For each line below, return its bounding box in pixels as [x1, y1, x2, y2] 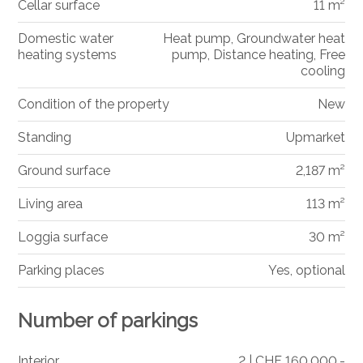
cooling [300, 62, 345, 79]
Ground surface [18, 162, 111, 178]
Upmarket [285, 129, 345, 145]
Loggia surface [18, 228, 109, 245]
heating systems [18, 46, 117, 62]
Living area [18, 195, 83, 211]
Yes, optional [267, 262, 345, 278]
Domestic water [18, 30, 114, 46]
